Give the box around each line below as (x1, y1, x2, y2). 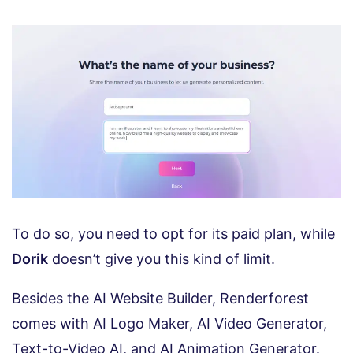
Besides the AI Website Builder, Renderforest (12, 290, 309, 307)
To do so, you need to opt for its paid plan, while (12, 225, 335, 243)
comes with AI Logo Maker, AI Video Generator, (12, 315, 327, 333)
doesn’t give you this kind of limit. (48, 251, 275, 268)
